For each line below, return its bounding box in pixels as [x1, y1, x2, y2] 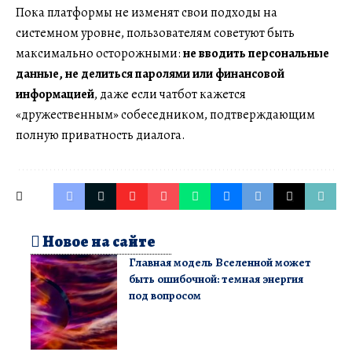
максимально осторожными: [16, 45, 181, 63]
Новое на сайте [40, 231, 156, 253]
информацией [16, 86, 94, 104]
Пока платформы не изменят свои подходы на [16, 4, 277, 22]
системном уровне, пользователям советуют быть [16, 24, 295, 42]
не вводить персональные [181, 45, 329, 63]
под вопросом [129, 288, 201, 304]
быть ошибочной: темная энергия [129, 271, 303, 288]
